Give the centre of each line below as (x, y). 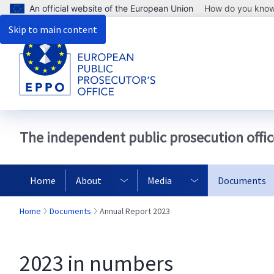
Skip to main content (53, 29)
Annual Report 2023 (135, 211)
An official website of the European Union (111, 8)
